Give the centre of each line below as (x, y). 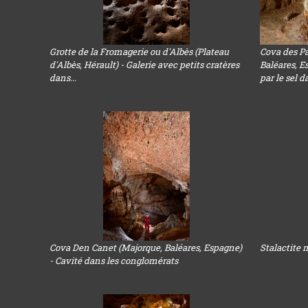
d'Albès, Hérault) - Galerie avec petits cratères (145, 65)
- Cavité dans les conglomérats (114, 261)
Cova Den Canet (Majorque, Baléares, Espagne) (146, 247)
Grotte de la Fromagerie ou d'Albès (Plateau (140, 52)
